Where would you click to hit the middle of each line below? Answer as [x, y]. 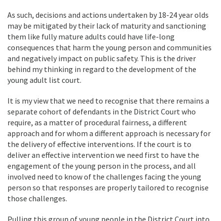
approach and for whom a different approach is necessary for [109, 133]
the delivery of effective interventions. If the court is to [99, 144]
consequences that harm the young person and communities [110, 47]
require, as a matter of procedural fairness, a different [97, 122]
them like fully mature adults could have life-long [91, 37]
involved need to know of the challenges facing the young [104, 177]
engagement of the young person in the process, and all [102, 166]
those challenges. [37, 198]
